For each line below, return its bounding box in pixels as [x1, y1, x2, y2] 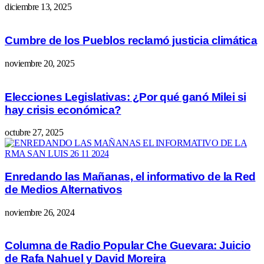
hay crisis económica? [5, 103, 121, 116]
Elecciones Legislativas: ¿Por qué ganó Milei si [5, 90, 246, 103]
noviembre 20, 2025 [5, 58, 74, 68]
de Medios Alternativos [5, 183, 122, 196]
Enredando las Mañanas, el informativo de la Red [5, 170, 256, 183]
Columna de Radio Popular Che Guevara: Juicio [5, 239, 250, 252]
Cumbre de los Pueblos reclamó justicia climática [5, 34, 257, 47]
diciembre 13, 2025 [5, 2, 71, 12]
